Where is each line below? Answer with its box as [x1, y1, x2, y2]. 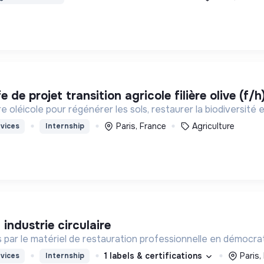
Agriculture [192, 120, 235, 131]
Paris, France [115, 120, 166, 131]
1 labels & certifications [104, 250, 204, 261]
